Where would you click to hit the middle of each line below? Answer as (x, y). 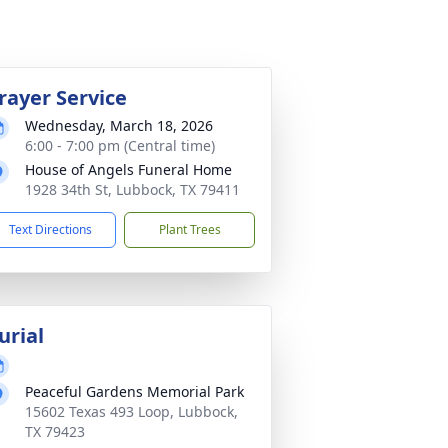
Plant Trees (189, 229)
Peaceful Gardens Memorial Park (134, 391)
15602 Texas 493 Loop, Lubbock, (131, 411)
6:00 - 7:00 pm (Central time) (120, 145)
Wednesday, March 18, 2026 (119, 125)
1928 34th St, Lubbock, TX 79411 (132, 189)
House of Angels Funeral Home (128, 169)
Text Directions (50, 229)
